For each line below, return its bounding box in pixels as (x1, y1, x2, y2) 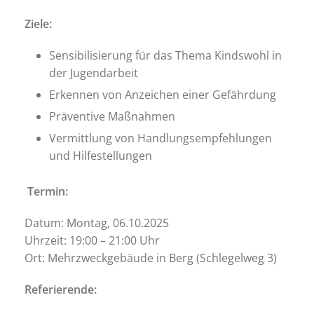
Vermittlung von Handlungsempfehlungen (49, 130, 272, 146)
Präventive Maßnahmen (49, 109, 175, 124)
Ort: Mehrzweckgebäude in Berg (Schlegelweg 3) (25, 250, 277, 266)
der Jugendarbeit (49, 65, 138, 81)
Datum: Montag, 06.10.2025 (25, 215, 169, 231)
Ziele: (25, 16, 52, 32)
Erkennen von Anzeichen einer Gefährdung (49, 87, 276, 102)
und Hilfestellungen (49, 148, 152, 163)
